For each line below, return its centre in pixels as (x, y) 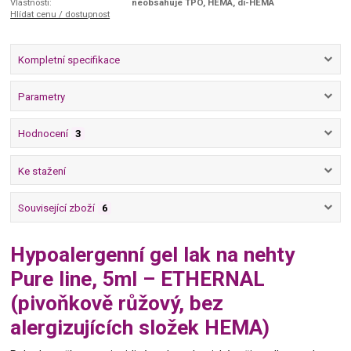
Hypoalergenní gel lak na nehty (153, 254)
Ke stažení (42, 171)
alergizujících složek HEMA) (140, 327)
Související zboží (56, 208)
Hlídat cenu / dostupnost (60, 14)
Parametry (41, 97)
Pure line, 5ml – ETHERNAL (138, 279)
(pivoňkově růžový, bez (117, 303)
